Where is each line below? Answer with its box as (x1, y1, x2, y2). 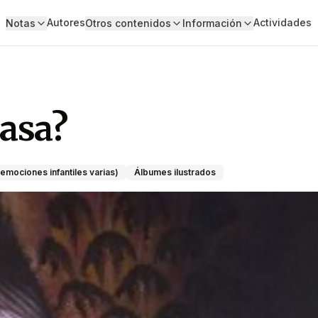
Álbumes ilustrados (134, 167, 216, 177)
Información (182, 17, 242, 29)
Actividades (253, 16, 312, 28)
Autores (46, 16, 85, 28)
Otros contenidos (84, 17, 171, 29)
